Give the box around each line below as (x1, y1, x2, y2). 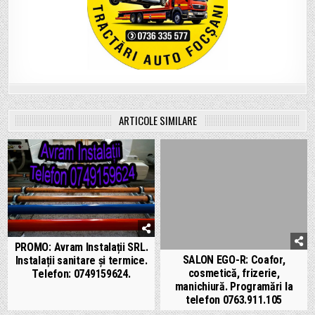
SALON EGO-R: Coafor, (182, 252, 285, 266)
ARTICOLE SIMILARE (118, 112, 197, 129)
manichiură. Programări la (174, 279, 293, 293)
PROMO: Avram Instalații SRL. (14, 240, 148, 254)
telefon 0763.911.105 (186, 292, 283, 307)
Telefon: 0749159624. (32, 266, 131, 281)
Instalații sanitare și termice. (15, 253, 148, 267)
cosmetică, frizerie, (188, 266, 280, 280)
